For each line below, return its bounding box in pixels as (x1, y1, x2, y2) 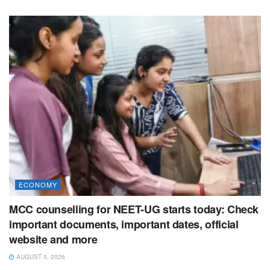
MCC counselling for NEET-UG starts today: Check (9, 201, 259, 218)
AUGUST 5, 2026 (14, 253, 65, 262)
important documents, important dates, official (9, 216, 239, 233)
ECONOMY (19, 180, 57, 190)
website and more (9, 231, 98, 248)
